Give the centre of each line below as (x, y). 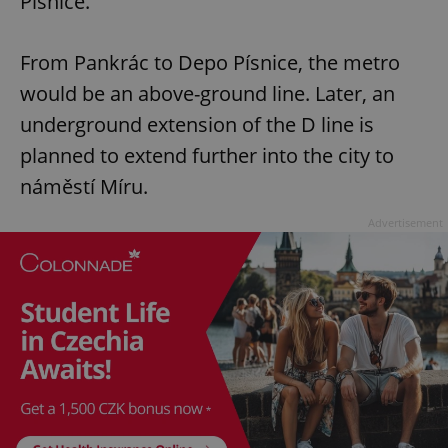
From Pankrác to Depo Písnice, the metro (210, 63)
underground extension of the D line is (197, 125)
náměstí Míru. (84, 187)
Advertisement (405, 223)
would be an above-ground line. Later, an (207, 94)
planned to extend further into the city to (207, 156)
